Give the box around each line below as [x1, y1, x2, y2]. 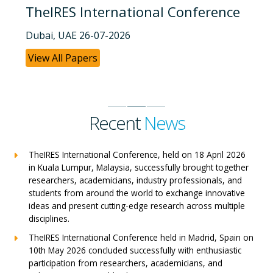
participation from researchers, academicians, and [29, 257, 222, 269]
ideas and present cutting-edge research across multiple [29, 199, 245, 211]
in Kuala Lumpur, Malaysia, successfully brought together [29, 161, 249, 173]
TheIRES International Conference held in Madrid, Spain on [29, 231, 253, 243]
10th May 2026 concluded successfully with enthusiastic [29, 244, 241, 256]
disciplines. [29, 212, 69, 224]
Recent [88, 110, 144, 135]
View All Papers [28, 51, 97, 65]
